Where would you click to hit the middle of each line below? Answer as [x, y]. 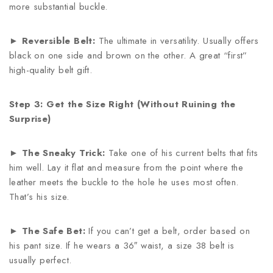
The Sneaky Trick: [63, 153]
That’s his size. [39, 197]
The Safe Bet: [54, 231]
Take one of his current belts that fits [182, 153]
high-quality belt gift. [51, 70]
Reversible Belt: [58, 41]
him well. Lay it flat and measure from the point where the [126, 168]
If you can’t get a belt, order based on [168, 231]
